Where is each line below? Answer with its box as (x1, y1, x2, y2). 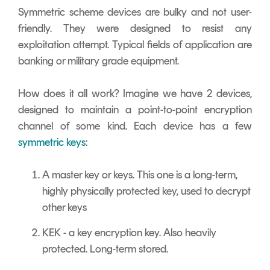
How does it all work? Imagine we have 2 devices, (18, 86, 252, 100)
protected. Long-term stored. (42, 242, 171, 256)
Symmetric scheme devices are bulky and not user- (18, 5, 252, 19)
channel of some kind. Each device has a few (18, 119, 252, 133)
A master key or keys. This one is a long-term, (42, 168, 237, 181)
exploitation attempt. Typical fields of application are (18, 37, 252, 51)
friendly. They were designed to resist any (18, 21, 252, 35)
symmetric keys (18, 135, 86, 149)
